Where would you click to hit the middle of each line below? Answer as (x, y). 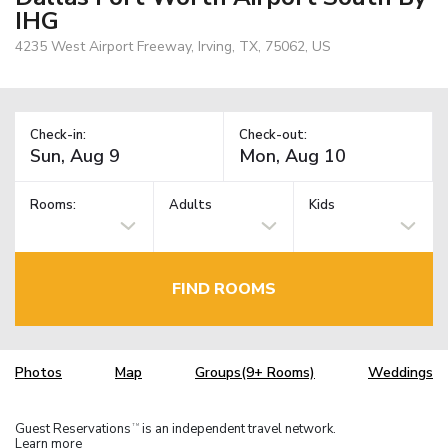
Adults (191, 205)
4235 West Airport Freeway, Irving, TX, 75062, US (173, 46)
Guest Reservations (73, 428)
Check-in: (58, 134)
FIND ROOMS (224, 288)
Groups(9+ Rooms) (255, 373)
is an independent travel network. (237, 428)
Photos (38, 373)
